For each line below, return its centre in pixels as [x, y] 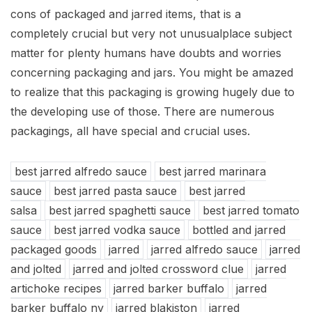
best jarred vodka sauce [117, 229]
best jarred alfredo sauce [81, 171]
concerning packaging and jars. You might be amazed [152, 72]
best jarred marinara [212, 171]
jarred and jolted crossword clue [158, 268]
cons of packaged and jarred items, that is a [126, 14]
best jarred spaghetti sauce [120, 210]
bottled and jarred [239, 229]
